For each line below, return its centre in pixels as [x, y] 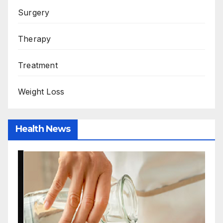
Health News [43, 129]
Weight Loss [41, 91]
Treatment [38, 65]
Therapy [35, 39]
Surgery [34, 12]
